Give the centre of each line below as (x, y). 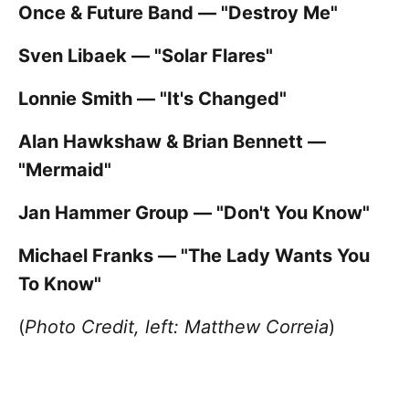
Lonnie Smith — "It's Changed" (152, 99)
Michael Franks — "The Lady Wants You (194, 256)
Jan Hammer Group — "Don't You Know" (194, 213)
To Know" (60, 284)
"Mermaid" (65, 170)
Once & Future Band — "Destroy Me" (178, 13)
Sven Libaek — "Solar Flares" (146, 56)
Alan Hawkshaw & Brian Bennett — (172, 142)
